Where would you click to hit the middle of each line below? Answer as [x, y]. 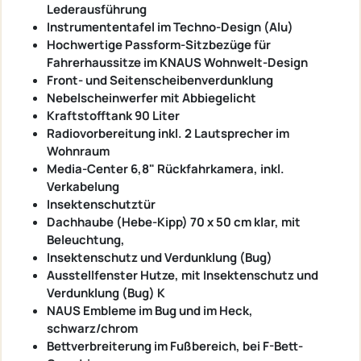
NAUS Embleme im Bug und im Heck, [150, 310]
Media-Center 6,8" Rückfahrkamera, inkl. [166, 168]
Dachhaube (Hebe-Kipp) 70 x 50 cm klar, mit [174, 222]
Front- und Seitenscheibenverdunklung [160, 80]
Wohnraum [78, 151]
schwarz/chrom [92, 328]
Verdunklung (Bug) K [106, 293]
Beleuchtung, [86, 239]
